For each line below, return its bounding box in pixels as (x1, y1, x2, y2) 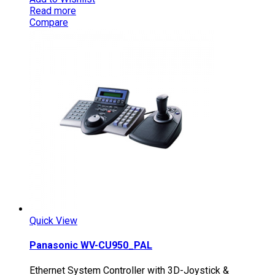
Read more (29, 4, 76, 17)
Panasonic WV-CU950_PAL (29, 239, 152, 252)
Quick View (29, 214, 77, 227)
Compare (29, 16, 68, 28)
